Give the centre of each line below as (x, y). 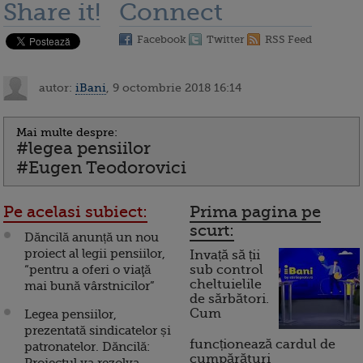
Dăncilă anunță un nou (92, 238)
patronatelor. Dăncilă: (87, 347)
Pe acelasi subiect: (75, 212)
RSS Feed (288, 40)
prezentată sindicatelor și (98, 331)
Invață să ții (225, 256)
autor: (56, 87)
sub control (226, 270)
